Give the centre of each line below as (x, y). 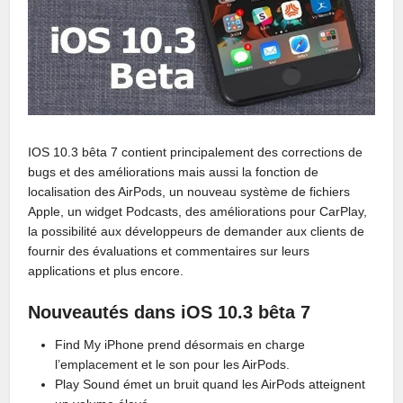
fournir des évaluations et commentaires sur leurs (169, 251)
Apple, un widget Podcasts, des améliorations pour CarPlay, (198, 212)
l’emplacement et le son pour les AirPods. (173, 365)
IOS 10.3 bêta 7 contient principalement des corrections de (196, 152)
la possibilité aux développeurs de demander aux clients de (197, 232)
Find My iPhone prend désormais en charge (180, 345)
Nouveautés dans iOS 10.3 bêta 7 (170, 313)
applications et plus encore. (106, 271)
